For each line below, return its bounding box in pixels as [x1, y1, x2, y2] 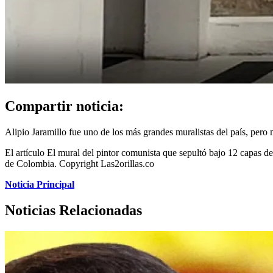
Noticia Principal [5, 179, 74, 190]
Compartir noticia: [5, 97, 124, 114]
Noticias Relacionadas [5, 202, 142, 218]
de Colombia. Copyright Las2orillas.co [5, 158, 154, 169]
